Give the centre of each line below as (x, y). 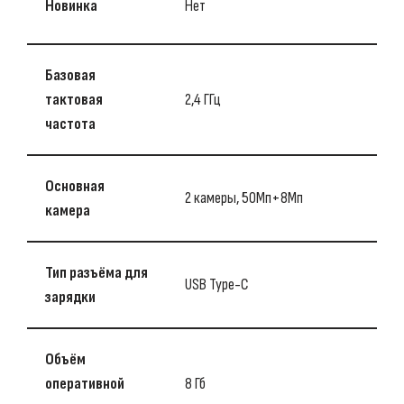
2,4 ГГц (203, 100)
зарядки (70, 297)
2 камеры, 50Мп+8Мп (244, 198)
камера (68, 211)
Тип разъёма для (96, 273)
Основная (75, 186)
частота (70, 124)
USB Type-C (217, 285)
